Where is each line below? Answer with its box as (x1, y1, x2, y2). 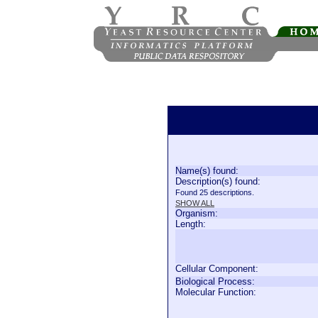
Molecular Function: (175, 287, 256, 297)
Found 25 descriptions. (175, 188, 254, 197)
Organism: (175, 208, 218, 219)
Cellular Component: (175, 263, 258, 274)
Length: (175, 219, 206, 229)
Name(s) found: (175, 165, 238, 176)
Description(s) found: (175, 176, 261, 187)
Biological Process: (175, 276, 255, 287)
